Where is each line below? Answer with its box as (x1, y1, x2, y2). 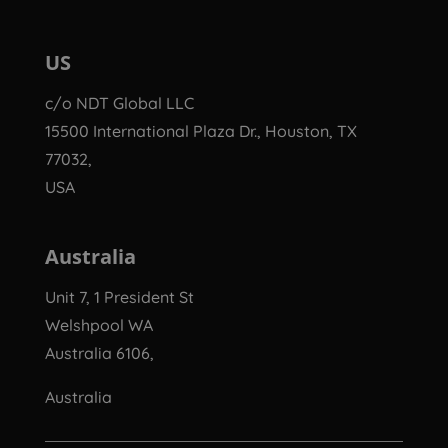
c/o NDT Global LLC (44, 93, 194, 113)
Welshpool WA (44, 315, 153, 335)
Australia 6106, (44, 343, 154, 363)
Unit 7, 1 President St (44, 287, 194, 307)
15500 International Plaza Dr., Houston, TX (44, 121, 357, 141)
